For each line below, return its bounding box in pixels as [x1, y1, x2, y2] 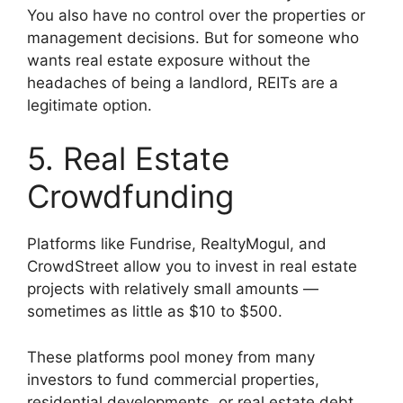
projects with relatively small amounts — [27, 280, 318, 299]
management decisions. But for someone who [27, 28, 359, 47]
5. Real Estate [27, 139, 229, 178]
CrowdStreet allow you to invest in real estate [27, 257, 357, 276]
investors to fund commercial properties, [27, 370, 319, 389]
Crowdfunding [27, 177, 234, 216]
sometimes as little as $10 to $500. [27, 302, 282, 321]
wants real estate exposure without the [27, 50, 310, 69]
